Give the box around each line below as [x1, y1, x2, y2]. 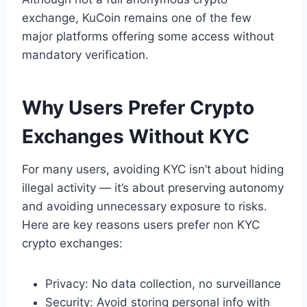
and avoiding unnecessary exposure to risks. [22, 199, 267, 213]
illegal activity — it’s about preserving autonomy [22, 180, 284, 195]
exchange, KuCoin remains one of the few [22, 10, 251, 25]
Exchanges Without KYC [22, 124, 249, 148]
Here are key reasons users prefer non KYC [22, 217, 260, 232]
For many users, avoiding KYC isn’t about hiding [22, 162, 284, 176]
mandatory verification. [22, 47, 149, 62]
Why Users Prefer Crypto [22, 95, 254, 119]
